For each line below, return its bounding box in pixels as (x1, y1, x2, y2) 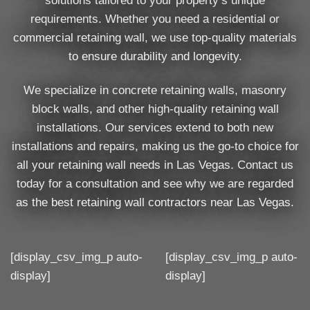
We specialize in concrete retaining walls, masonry (24, 83, 286, 97)
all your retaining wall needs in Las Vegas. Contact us (17, 158, 293, 172)
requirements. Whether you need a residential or (30, 12, 280, 26)
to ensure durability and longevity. (68, 49, 242, 63)
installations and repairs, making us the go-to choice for (11, 139, 299, 153)
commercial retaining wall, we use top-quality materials (13, 30, 297, 44)
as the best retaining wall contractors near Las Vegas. (16, 195, 294, 209)
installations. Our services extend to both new (37, 120, 273, 134)
